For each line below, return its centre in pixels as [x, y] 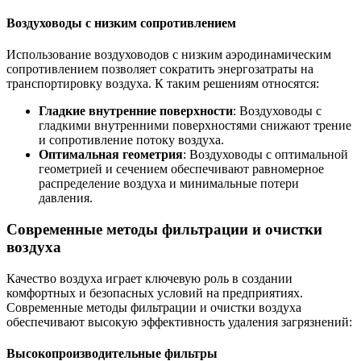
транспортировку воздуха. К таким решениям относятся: [163, 84]
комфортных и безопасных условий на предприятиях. [155, 293]
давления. [66, 198]
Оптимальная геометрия [111, 155]
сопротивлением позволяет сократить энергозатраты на [160, 69]
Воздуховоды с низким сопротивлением [121, 23]
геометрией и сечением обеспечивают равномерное [181, 169]
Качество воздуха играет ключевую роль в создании [149, 278]
